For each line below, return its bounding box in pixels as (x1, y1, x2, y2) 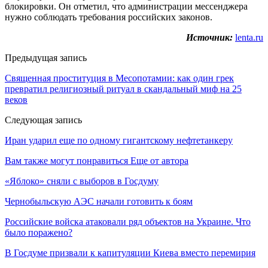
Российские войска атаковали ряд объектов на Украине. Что (5, 216, 251, 227)
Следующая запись (5, 114, 82, 125)
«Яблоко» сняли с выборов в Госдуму (5, 175, 159, 186)
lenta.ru (235, 32, 263, 42)
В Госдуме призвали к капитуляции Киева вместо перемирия (5, 247, 255, 258)
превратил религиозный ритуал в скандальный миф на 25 (5, 83, 242, 94)
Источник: (186, 32, 233, 42)
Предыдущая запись (5, 52, 87, 63)
